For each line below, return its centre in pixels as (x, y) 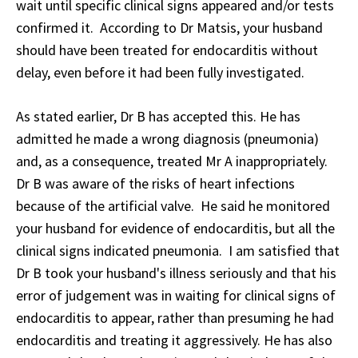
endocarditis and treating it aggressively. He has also (174, 340)
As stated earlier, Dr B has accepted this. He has (158, 117)
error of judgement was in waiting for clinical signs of (176, 296)
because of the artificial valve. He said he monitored (173, 206)
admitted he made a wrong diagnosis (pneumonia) (167, 139)
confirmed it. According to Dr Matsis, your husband (169, 28)
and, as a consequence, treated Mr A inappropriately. (173, 161)
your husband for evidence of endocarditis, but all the (175, 229)
